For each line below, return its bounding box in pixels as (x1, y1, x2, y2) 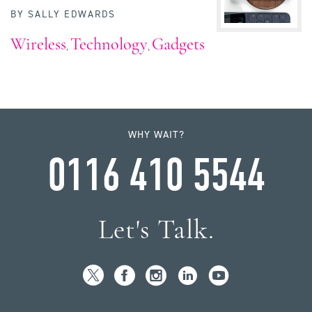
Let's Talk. (97, 212, 214, 247)
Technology (70, 33, 148, 54)
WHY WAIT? (127, 127, 185, 141)
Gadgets (152, 33, 205, 54)
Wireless (10, 33, 66, 54)
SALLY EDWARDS (28, 7, 116, 21)
